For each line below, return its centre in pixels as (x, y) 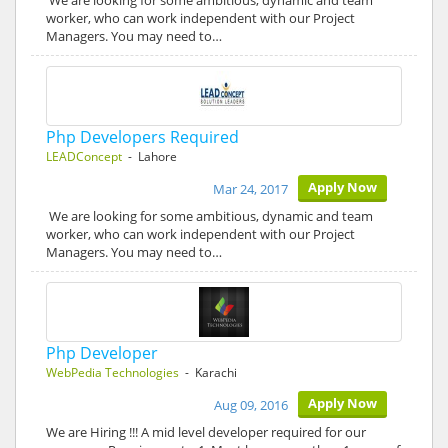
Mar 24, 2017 (250, 189)
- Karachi (208, 372)
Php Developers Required (142, 137)
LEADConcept (84, 156)
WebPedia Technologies (112, 372)
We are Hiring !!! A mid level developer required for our (206, 432)
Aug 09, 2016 (251, 405)
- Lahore (149, 156)
